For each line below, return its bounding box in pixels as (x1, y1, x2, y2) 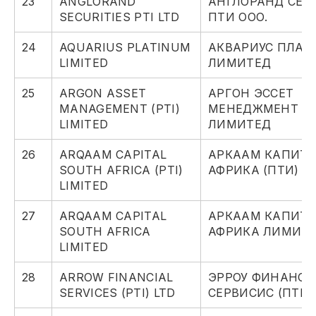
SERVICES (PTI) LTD (59, 286, 176, 300)
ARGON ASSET (59, 86, 147, 101)
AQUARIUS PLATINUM (59, 40, 191, 55)
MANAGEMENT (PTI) (59, 102, 180, 116)
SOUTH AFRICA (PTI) (59, 163, 183, 178)
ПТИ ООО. (208, 10, 268, 25)
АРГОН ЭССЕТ (208, 86, 294, 101)
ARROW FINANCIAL (59, 270, 174, 285)
